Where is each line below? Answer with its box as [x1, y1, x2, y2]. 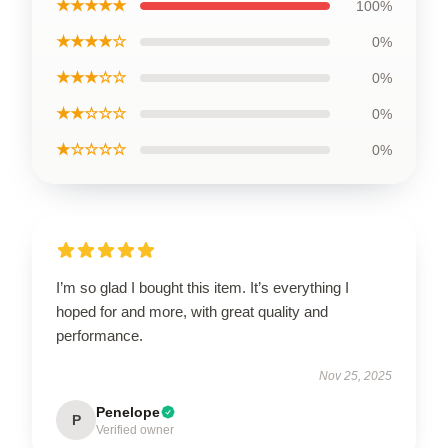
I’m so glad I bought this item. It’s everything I [56, 278, 349, 296]
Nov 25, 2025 [319, 368, 392, 383]
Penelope [96, 403, 160, 420]
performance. [56, 326, 143, 344]
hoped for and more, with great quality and [56, 302, 328, 320]
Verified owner [96, 422, 174, 437]
